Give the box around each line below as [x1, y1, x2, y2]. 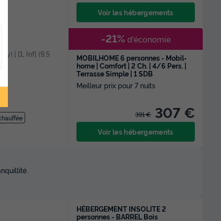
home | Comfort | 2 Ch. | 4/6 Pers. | [76, 61, 186, 70]
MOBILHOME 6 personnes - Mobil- [76, 53, 187, 62]
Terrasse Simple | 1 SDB [76, 69, 153, 78]
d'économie [125, 34, 171, 44]
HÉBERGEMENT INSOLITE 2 [76, 204, 166, 213]
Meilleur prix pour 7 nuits [76, 80, 155, 90]
